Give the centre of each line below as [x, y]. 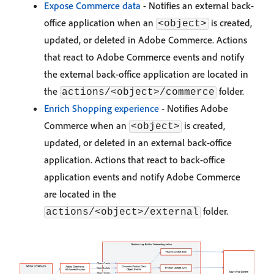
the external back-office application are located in [146, 74]
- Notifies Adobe [194, 108]
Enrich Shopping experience [102, 108]
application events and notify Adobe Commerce [142, 177]
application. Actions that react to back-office [135, 160]
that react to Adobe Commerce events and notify [144, 57]
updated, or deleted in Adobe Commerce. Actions [146, 40]
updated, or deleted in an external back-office [138, 143]
